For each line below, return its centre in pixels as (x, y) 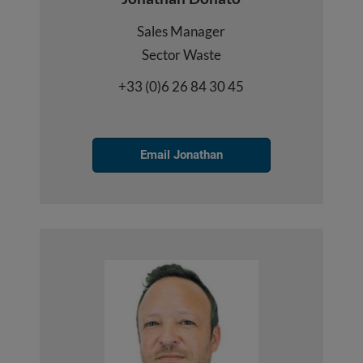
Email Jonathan (181, 155)
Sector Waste (181, 55)
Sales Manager (181, 32)
